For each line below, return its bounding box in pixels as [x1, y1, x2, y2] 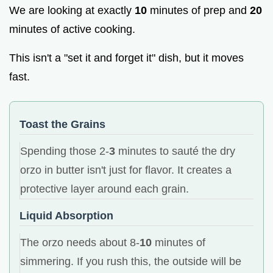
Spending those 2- [20, 144, 109, 157]
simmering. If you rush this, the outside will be [20, 255, 241, 268]
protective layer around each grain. [20, 182, 189, 195]
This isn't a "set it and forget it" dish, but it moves [9, 51, 244, 64]
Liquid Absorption [19, 209, 113, 222]
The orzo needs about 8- [20, 236, 140, 249]
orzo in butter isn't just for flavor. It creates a [20, 163, 232, 176]
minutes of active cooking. [9, 23, 135, 35]
